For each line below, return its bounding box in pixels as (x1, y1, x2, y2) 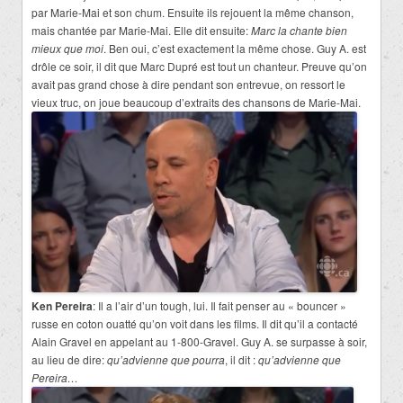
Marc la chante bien (251, 22, 347, 38)
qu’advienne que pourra (107, 352, 225, 368)
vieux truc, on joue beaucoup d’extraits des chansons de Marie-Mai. (31, 94, 361, 110)
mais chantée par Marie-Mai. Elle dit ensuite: (31, 22, 251, 38)
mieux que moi (31, 40, 103, 56)
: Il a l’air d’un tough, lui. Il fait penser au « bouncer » (93, 298, 346, 314)
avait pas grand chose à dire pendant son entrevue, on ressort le (31, 76, 345, 92)
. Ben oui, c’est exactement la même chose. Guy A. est (103, 40, 366, 56)
